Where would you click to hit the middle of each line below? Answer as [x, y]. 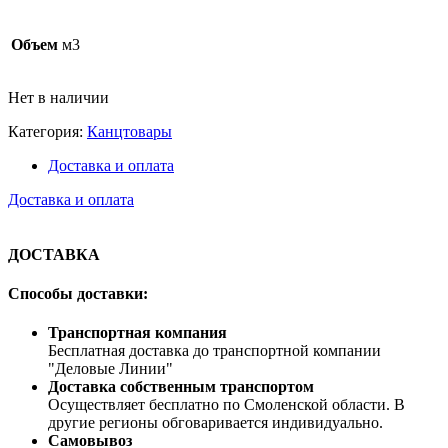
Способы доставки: [78, 293]
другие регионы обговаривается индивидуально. [215, 423]
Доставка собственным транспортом [181, 387]
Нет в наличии [58, 98]
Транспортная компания [137, 333]
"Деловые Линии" [110, 369]
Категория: [47, 132]
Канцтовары [129, 132]
